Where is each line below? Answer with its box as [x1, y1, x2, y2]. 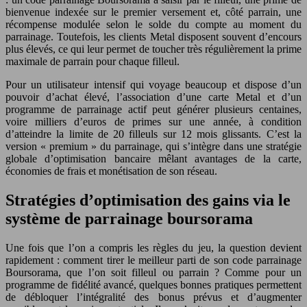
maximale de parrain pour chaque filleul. [5, 56, 180, 68]
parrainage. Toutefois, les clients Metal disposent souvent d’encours [5, 31, 302, 43]
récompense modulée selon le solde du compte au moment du [5, 19, 302, 31]
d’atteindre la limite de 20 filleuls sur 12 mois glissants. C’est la [5, 128, 302, 140]
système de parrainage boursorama [5, 210, 253, 228]
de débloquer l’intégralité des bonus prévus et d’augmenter [5, 291, 302, 303]
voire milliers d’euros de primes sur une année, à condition [5, 116, 302, 128]
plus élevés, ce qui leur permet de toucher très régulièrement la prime [5, 43, 302, 56]
